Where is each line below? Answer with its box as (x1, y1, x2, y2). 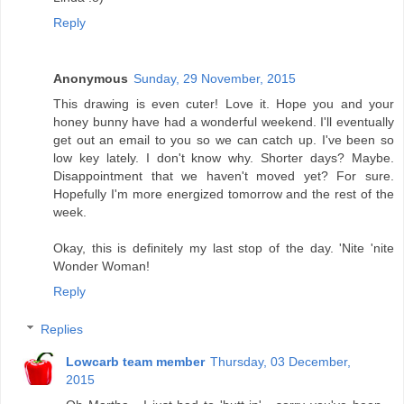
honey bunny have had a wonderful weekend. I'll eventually (53, 115, 394, 130)
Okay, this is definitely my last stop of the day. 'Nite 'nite (53, 241, 394, 256)
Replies (41, 321, 84, 336)
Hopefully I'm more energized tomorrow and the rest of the (53, 187, 394, 202)
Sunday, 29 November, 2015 (133, 71, 296, 87)
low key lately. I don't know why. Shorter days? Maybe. (53, 151, 394, 166)
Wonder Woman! (53, 259, 150, 274)
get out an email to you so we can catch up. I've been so (53, 133, 394, 148)
